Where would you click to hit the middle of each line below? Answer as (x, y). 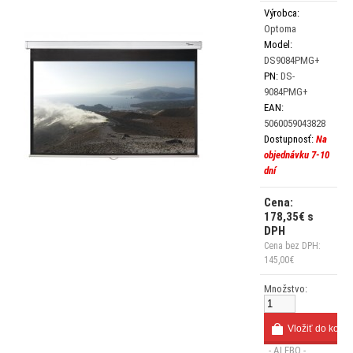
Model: (278, 45)
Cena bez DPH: (292, 246)
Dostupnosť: (289, 139)
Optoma (280, 29)
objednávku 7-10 (297, 155)
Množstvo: (286, 289)
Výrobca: (282, 13)
